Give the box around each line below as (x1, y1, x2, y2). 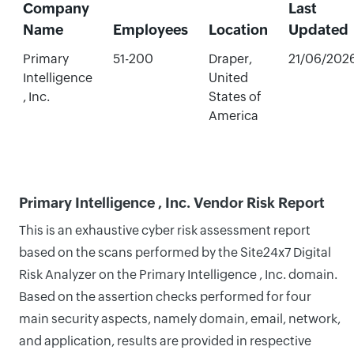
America (208, 108, 258, 123)
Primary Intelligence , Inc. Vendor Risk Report (19, 194, 325, 211)
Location (208, 21, 268, 38)
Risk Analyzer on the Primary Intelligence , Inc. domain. (19, 267, 337, 282)
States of (208, 89, 262, 104)
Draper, (208, 51, 252, 66)
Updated (288, 21, 348, 38)
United (208, 70, 248, 85)
